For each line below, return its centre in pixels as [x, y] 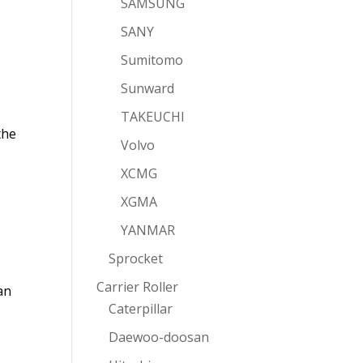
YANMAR [148, 230]
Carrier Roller [138, 287]
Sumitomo [152, 60]
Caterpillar [141, 309]
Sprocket [136, 258]
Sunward [148, 88]
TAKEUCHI [153, 117]
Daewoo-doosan [159, 337]
